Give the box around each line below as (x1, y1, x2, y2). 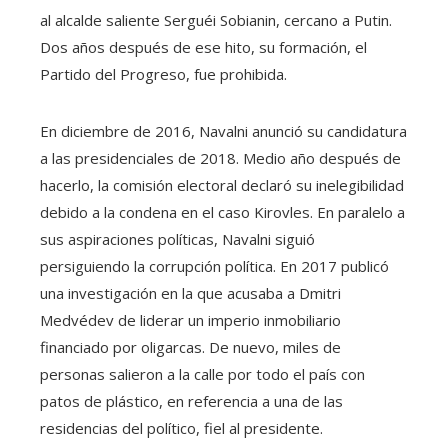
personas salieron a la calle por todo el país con (40, 363, 365, 384)
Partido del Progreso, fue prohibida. (40, 63, 287, 84)
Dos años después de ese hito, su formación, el (40, 36, 367, 57)
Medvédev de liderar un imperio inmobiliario (40, 309, 341, 330)
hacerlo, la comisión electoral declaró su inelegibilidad (40, 174, 404, 195)
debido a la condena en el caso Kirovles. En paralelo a (40, 201, 405, 222)
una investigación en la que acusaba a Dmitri (40, 282, 341, 303)
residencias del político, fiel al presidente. (40, 417, 323, 438)
